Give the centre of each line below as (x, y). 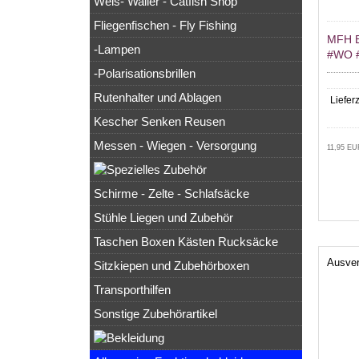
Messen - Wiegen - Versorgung (175, 146)
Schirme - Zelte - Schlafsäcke (171, 194)
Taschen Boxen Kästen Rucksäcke (186, 242)
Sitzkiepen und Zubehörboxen (171, 266)
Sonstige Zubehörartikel (155, 314)
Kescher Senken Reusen (159, 122)
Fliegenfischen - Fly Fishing (165, 26)
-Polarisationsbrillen (145, 74)
